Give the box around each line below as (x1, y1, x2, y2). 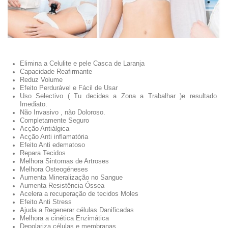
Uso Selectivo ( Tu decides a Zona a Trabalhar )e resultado (20, 92, 217, 100)
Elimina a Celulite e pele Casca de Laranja (20, 60, 159, 68)
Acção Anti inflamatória (20, 133, 88, 141)
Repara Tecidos (20, 149, 66, 157)
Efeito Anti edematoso (20, 141, 85, 149)
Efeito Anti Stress (20, 198, 72, 206)
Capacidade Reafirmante (20, 68, 92, 76)
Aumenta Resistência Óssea (20, 182, 104, 190)
